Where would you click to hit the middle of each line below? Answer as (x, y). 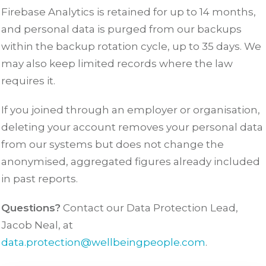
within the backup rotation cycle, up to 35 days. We (131, 47)
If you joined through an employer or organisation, (131, 110)
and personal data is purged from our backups (121, 29)
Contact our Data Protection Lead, (149, 208)
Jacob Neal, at (37, 225)
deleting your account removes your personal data (132, 127)
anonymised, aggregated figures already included (131, 162)
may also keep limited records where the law (117, 64)
